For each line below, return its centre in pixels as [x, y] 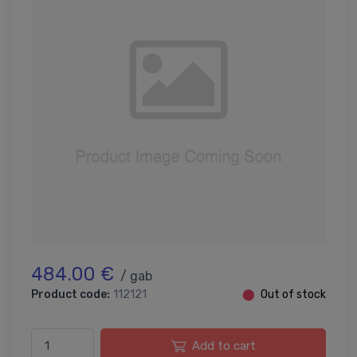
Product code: [71, 294]
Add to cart [224, 345]
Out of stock [293, 294]
